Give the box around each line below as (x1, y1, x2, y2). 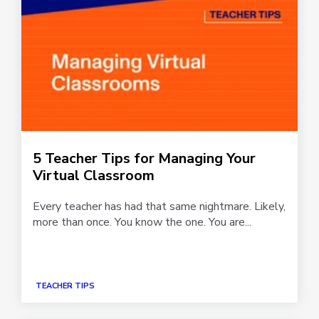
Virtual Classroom (33, 165, 155, 185)
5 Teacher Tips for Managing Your (33, 148, 256, 168)
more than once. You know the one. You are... (33, 214, 251, 230)
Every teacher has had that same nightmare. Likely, (33, 198, 286, 214)
